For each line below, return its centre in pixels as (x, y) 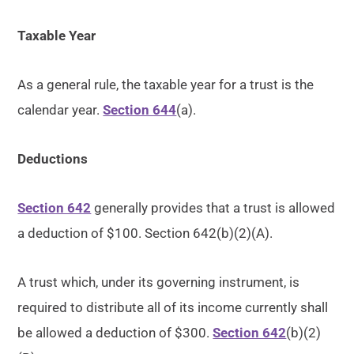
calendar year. (60, 110)
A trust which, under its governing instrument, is (159, 282)
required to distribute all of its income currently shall (173, 307)
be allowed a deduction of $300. (115, 333)
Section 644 (140, 110)
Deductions (53, 159)
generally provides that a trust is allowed (213, 208)
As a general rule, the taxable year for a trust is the (166, 85)
